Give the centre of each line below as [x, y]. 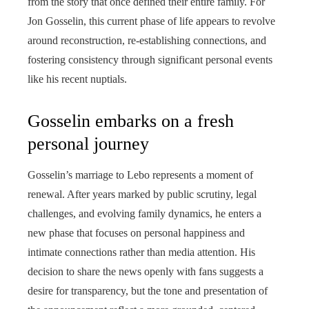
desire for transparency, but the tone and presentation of [148, 291]
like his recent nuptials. [77, 79]
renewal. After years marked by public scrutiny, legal [142, 194]
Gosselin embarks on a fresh [131, 121]
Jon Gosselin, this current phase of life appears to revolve [151, 21]
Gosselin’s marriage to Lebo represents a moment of [140, 175]
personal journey [88, 144]
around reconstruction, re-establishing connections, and [147, 40]
